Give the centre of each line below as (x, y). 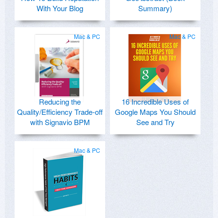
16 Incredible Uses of (155, 102)
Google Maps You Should (155, 112)
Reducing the (60, 102)
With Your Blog (60, 8)
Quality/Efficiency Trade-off (60, 112)
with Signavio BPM (60, 122)
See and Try (155, 122)
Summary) (155, 8)
